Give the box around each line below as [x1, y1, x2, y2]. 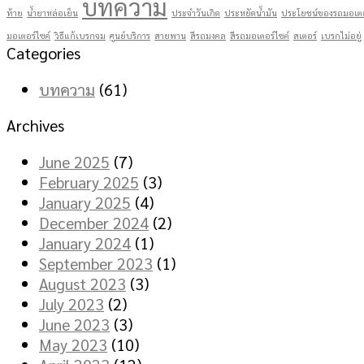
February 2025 [39, 171, 139, 192]
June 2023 [39, 313, 110, 334]
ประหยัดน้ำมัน [224, 7, 277, 19]
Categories [6, 42, 80, 63]
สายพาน [154, 30, 186, 41]
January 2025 [39, 191, 131, 212]
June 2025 [39, 150, 110, 171]
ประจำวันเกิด [171, 7, 220, 19]
